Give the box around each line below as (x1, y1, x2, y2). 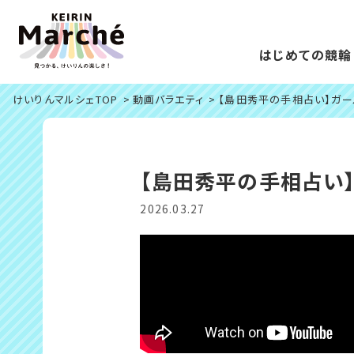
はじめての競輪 (258, 46, 352, 65)
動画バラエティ (132, 92, 204, 107)
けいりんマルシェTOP (13, 92, 119, 107)
